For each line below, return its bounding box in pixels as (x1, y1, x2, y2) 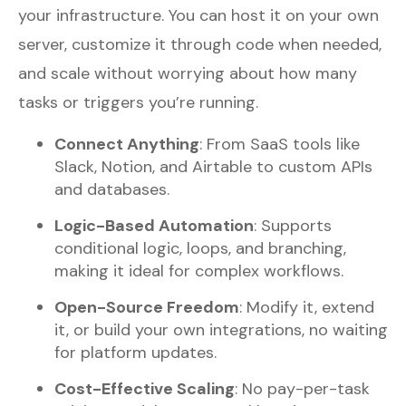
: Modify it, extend (239, 295, 374, 318)
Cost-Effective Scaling (54, 377, 235, 400)
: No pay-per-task (235, 377, 370, 400)
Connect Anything (54, 132, 199, 155)
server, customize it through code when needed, (18, 33, 382, 55)
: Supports (254, 214, 332, 237)
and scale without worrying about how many (18, 62, 357, 84)
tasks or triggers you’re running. (18, 91, 258, 113)
